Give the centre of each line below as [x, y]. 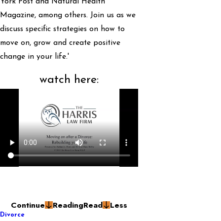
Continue [28, 205]
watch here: [69, 80]
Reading [68, 205]
